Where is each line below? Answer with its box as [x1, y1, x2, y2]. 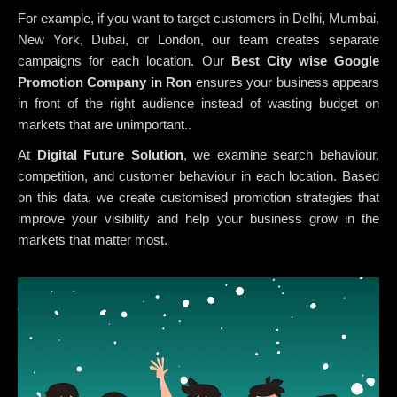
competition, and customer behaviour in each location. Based [18, 167, 379, 183]
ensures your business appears [191, 74, 380, 90]
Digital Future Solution [36, 146, 183, 162]
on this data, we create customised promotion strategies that [18, 189, 379, 205]
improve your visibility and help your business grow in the [18, 210, 379, 226]
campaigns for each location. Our [18, 52, 231, 68]
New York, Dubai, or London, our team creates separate [18, 31, 379, 47]
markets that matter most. [18, 231, 167, 247]
